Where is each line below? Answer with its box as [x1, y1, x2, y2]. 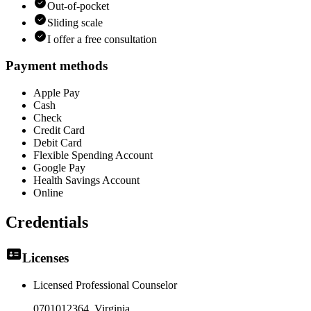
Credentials [6, 212, 88, 231]
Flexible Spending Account [33, 149, 153, 161]
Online [33, 187, 63, 199]
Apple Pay [33, 87, 80, 99]
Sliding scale [47, 16, 103, 28]
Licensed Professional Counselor [33, 278, 177, 291]
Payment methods [6, 58, 108, 74]
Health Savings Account [33, 174, 140, 186]
